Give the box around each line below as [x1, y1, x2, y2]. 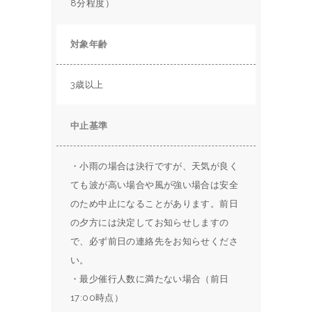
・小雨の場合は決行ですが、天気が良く [70, 160, 239, 171]
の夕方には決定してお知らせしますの [70, 217, 229, 228]
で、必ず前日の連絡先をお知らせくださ [70, 235, 239, 247]
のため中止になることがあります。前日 [70, 198, 239, 209]
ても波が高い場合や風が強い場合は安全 [70, 179, 239, 190]
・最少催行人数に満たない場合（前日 [70, 273, 229, 284]
